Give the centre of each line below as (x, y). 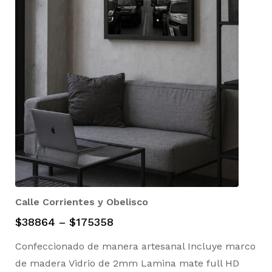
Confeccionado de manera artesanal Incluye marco (135, 246)
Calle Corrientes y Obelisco (82, 202)
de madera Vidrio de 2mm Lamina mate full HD (130, 263)
